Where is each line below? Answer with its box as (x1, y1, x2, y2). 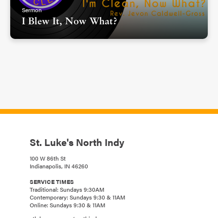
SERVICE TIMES (30, 177, 74, 186)
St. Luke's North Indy (30, 135, 124, 149)
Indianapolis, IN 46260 (30, 162, 88, 171)
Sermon (22, 5, 42, 15)
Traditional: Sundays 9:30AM (30, 185, 104, 194)
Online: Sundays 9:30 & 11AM (30, 200, 105, 210)
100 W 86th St (30, 154, 66, 163)
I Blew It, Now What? (22, 17, 117, 27)
